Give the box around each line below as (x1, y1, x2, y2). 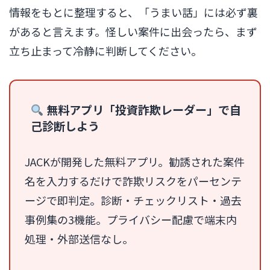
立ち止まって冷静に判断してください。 (9, 42, 202, 58)
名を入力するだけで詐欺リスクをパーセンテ (25, 172, 242, 189)
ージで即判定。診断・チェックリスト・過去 (25, 192, 242, 208)
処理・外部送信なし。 (25, 230, 133, 246)
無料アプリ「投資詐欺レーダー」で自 (43, 101, 241, 118)
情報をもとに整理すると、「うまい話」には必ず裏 (9, 4, 258, 20)
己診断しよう (31, 117, 99, 134)
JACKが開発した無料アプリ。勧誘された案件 (25, 153, 245, 169)
